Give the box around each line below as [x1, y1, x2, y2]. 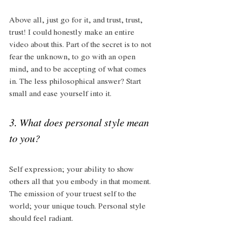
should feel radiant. [9, 215, 73, 224]
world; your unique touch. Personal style [9, 203, 148, 212]
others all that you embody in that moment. [9, 178, 153, 187]
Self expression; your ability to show [9, 166, 136, 175]
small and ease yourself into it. [9, 90, 111, 99]
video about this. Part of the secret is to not [9, 41, 153, 50]
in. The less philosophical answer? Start [9, 78, 143, 87]
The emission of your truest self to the [9, 191, 139, 199]
